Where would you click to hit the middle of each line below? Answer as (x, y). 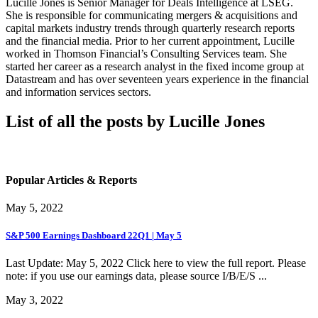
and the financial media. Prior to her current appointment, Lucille (150, 40)
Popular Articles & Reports (71, 180)
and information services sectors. (78, 92)
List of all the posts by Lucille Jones (135, 122)
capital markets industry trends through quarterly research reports (150, 28)
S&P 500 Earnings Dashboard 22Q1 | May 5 (94, 236)
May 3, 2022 (34, 300)
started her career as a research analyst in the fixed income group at (155, 66)
